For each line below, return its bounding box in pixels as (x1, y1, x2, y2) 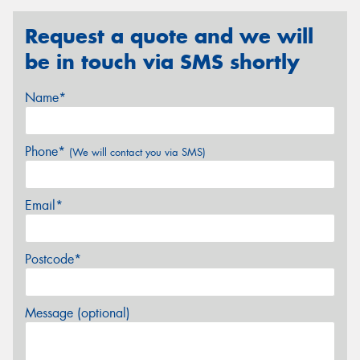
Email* (25, 196, 63, 214)
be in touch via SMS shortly (25, 49, 300, 76)
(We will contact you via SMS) (69, 145, 206, 159)
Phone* (25, 142, 69, 160)
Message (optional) (25, 304, 130, 321)
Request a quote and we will (25, 23, 313, 50)
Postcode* (25, 250, 81, 268)
